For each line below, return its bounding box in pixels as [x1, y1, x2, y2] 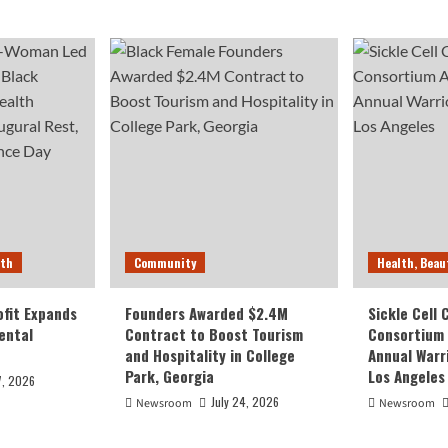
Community [134, 253, 196, 271]
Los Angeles [368, 364, 445, 387]
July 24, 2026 [211, 392, 279, 410]
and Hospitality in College [125, 343, 295, 366]
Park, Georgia [125, 364, 214, 387]
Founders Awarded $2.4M [125, 301, 288, 324]
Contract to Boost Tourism [125, 322, 303, 345]
